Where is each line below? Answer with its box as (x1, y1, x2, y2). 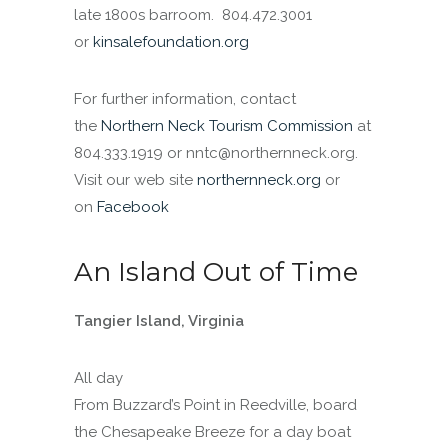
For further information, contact (74, 90, 296, 108)
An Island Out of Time (74, 256, 358, 288)
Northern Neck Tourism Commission (101, 117, 353, 135)
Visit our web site (74, 171, 197, 189)
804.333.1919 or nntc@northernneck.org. (74, 144, 358, 162)
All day (74, 369, 123, 387)
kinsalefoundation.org (93, 33, 249, 51)
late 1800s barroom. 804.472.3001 (74, 6, 312, 24)
